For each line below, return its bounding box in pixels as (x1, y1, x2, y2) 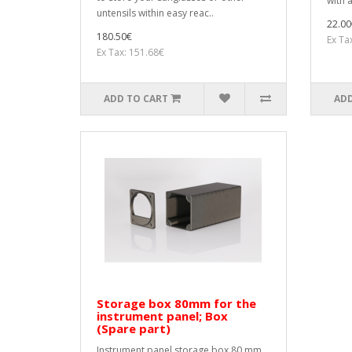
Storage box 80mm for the (97, 295, 256, 312)
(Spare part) (97, 321, 170, 337)
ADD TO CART (104, 92, 169, 106)
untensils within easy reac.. (97, 6, 214, 20)
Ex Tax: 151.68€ (97, 46, 164, 60)
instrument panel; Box (97, 308, 228, 324)
